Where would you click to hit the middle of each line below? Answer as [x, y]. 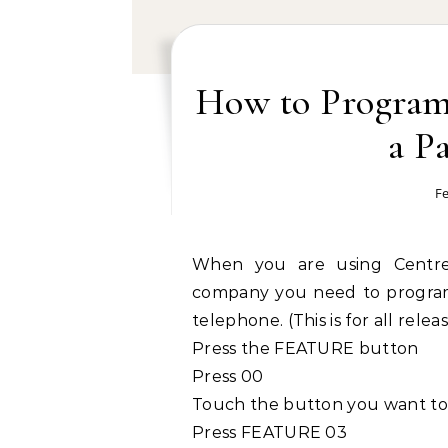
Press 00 [228, 376]
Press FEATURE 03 [270, 432]
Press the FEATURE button [305, 348]
